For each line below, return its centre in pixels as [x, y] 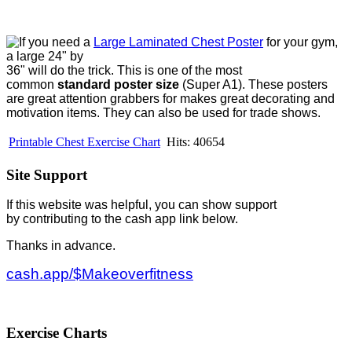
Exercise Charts [57, 332]
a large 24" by [45, 56]
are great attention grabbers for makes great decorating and [170, 98]
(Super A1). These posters [253, 84]
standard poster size [118, 84]
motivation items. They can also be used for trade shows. [163, 112]
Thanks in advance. [62, 246]
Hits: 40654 [196, 141]
